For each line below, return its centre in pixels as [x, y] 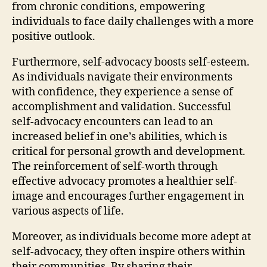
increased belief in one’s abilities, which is [119, 136]
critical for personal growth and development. [129, 151]
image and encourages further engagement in [128, 196]
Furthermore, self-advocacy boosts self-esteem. [131, 62]
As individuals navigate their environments [122, 77]
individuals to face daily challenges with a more [133, 21]
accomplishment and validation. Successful [122, 107]
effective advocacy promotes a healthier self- [125, 181]
